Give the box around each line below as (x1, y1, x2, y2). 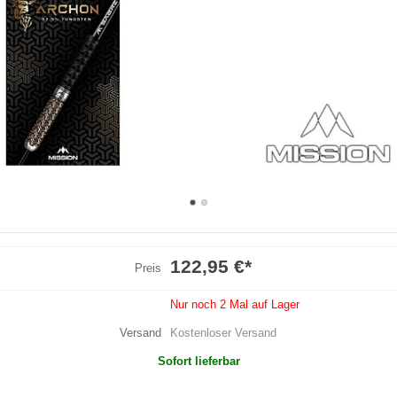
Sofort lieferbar (157, 354, 240, 368)
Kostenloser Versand (169, 325, 276, 339)
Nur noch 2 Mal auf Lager (169, 297, 300, 311)
